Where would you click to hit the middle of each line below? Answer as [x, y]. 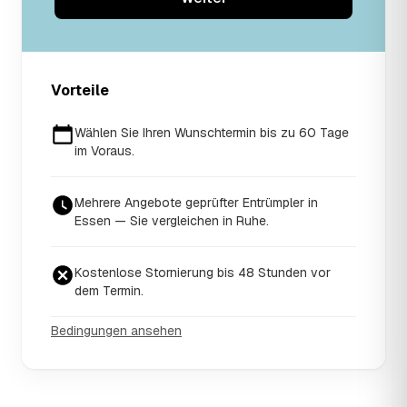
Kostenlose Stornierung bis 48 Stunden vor [203, 272]
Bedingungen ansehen [116, 330]
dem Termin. [109, 290]
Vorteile [80, 90]
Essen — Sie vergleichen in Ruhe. [172, 220]
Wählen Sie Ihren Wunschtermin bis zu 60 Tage [212, 132]
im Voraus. [104, 150]
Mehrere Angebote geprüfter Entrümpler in [196, 202]
